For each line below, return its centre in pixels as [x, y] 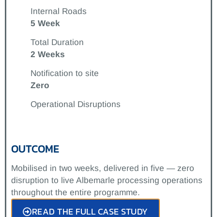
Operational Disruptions [76, 104]
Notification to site [65, 73]
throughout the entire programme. [76, 192]
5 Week [45, 23]
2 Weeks [48, 54]
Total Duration [57, 42]
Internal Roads [59, 11]
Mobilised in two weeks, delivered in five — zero [103, 168]
